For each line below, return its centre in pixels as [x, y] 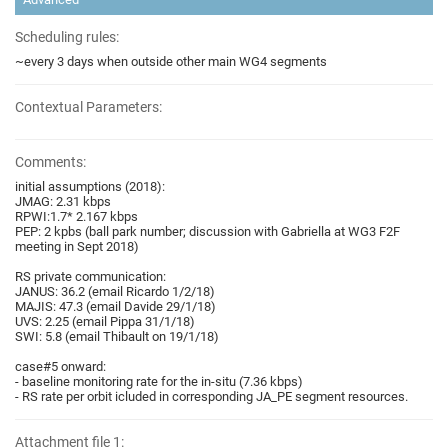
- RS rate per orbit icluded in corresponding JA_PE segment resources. [211, 397]
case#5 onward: [60, 367]
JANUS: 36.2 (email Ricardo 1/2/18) [115, 292]
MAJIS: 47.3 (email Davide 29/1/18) [115, 307]
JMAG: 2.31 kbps [63, 202]
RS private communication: [92, 277]
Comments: [50, 162]
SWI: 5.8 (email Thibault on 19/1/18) [117, 337]
